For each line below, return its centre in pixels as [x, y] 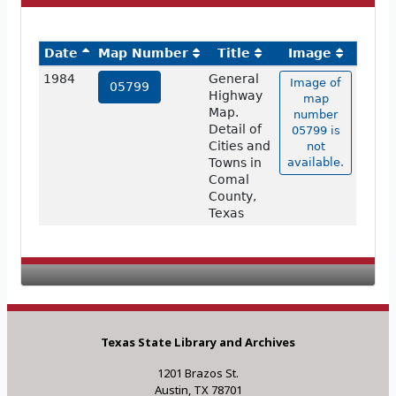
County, [232, 197]
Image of [316, 83]
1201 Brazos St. [198, 373]
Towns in [235, 163]
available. [316, 163]
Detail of [235, 129]
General [233, 79]
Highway [235, 96]
